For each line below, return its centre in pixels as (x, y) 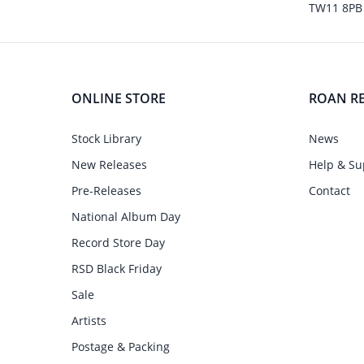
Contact (329, 191)
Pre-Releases (106, 191)
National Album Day (126, 217)
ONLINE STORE (119, 98)
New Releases (109, 165)
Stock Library (106, 139)
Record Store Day (118, 243)
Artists (89, 321)
